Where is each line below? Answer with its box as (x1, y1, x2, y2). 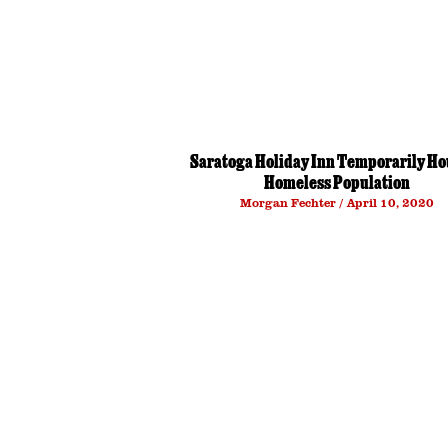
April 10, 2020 (344, 194, 434, 211)
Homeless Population (264, 175, 410, 195)
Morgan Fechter (240, 194, 339, 211)
